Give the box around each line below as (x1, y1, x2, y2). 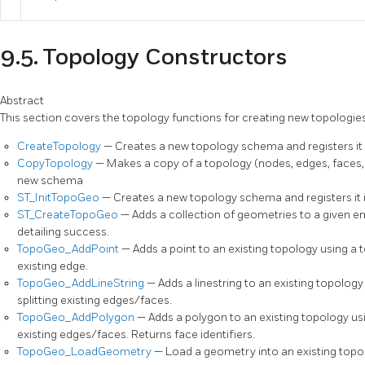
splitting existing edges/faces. (17, 293, 172, 308)
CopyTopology (17, 156, 95, 171)
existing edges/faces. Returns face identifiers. (17, 328, 255, 342)
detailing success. (17, 225, 109, 240)
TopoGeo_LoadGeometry (17, 345, 154, 359)
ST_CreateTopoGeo (17, 208, 121, 222)
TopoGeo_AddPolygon (17, 310, 137, 325)
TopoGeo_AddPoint (17, 242, 121, 257)
